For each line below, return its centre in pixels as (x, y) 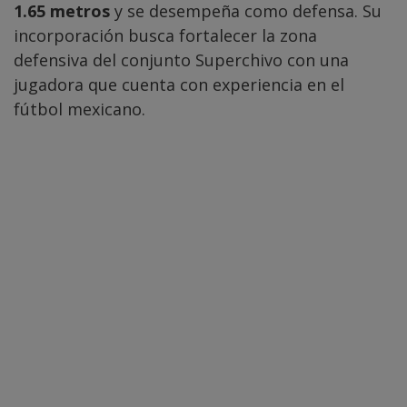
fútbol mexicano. (79, 109)
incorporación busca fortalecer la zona (165, 36)
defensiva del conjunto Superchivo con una (181, 60)
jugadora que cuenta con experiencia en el (179, 85)
